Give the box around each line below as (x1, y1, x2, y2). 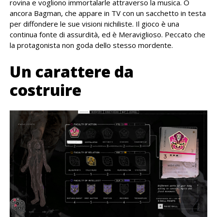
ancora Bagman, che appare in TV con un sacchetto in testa (10, 8, 206, 18)
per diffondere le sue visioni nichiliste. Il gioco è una (10, 18, 179, 29)
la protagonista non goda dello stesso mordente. (10, 40, 173, 50)
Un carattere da (10, 61, 134, 82)
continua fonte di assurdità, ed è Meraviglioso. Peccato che (10, 29, 205, 39)
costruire (10, 79, 81, 100)
